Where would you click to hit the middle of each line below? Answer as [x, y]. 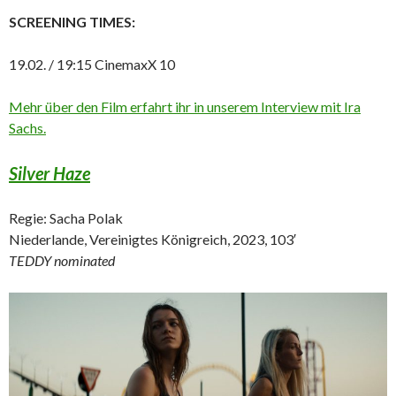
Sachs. [27, 128]
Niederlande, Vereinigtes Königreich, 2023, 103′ [152, 240]
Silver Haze [49, 174]
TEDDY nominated [62, 261]
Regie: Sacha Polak [66, 218]
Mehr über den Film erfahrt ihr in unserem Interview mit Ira [185, 107]
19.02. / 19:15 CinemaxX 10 [92, 65]
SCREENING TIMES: [72, 22]
